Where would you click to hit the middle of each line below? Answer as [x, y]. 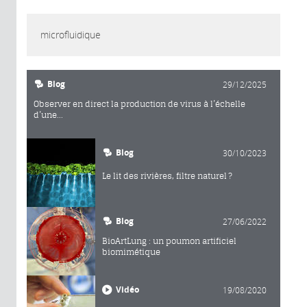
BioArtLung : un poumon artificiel [169, 241]
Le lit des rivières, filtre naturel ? [167, 176]
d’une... [48, 115]
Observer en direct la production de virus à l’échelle [139, 104]
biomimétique [131, 252]
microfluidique [71, 35]
